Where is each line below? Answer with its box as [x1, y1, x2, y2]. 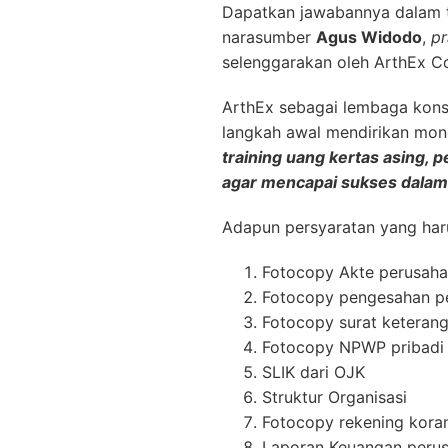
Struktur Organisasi [262, 387, 407, 408]
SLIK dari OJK [262, 362, 365, 383]
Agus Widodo [316, 27, 422, 48]
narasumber [222, 27, 316, 48]
